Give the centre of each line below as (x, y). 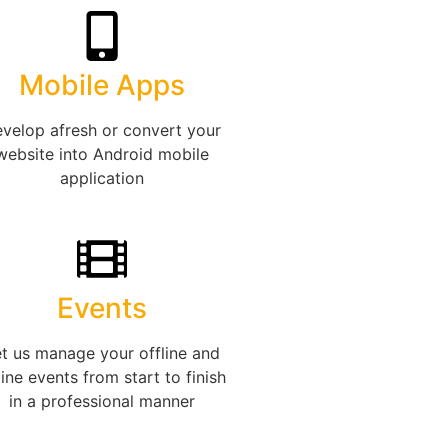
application (101, 178)
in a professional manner (101, 401)
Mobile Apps (101, 85)
